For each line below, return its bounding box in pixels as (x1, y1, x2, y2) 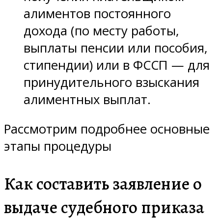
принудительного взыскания (24, 73, 199, 91)
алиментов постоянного (24, 4, 171, 22)
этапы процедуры (4, 137, 111, 155)
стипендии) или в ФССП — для (24, 56, 210, 74)
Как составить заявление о (4, 172, 202, 196)
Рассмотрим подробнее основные (4, 120, 210, 138)
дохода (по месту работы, (24, 22, 179, 39)
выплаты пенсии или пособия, (24, 39, 208, 56)
